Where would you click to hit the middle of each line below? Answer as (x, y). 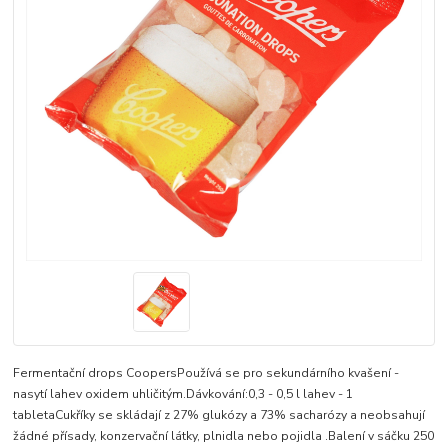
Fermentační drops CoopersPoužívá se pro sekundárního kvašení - (206, 373)
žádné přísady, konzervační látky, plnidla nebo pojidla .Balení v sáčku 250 (224, 436)
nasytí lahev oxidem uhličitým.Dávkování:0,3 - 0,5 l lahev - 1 (183, 394)
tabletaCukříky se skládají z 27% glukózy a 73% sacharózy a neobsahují (219, 415)
